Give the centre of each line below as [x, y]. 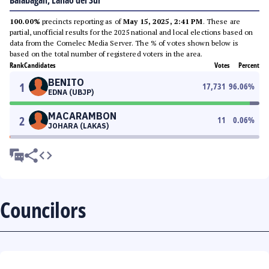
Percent [249, 65]
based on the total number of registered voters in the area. [106, 54]
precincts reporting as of [82, 21]
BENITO [66, 82]
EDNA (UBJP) [71, 92]
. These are [221, 21]
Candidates [40, 65]
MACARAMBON [82, 116]
